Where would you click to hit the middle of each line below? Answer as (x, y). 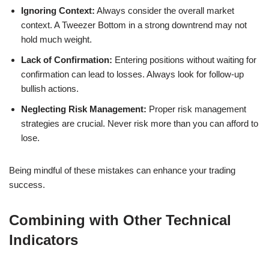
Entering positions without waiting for (184, 59)
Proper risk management (196, 109)
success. (27, 184)
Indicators (44, 240)
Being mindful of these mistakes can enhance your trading (122, 170)
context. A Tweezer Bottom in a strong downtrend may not (134, 25)
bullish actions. (50, 88)
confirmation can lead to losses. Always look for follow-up (132, 74)
